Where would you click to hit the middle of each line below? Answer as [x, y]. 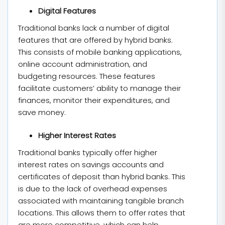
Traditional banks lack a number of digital [94, 28]
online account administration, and [83, 64]
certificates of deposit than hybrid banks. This [102, 177]
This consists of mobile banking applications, [100, 52]
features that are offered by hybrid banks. [95, 40]
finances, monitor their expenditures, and [94, 100]
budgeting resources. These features [87, 76]
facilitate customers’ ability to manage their [99, 88]
